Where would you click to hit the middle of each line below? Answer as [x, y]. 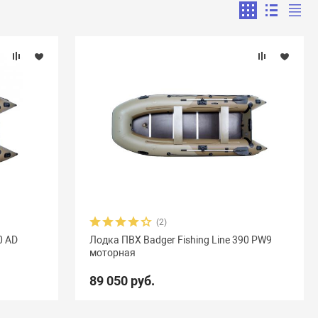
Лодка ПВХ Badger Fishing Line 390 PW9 [180, 240]
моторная [112, 253]
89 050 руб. [122, 281]
